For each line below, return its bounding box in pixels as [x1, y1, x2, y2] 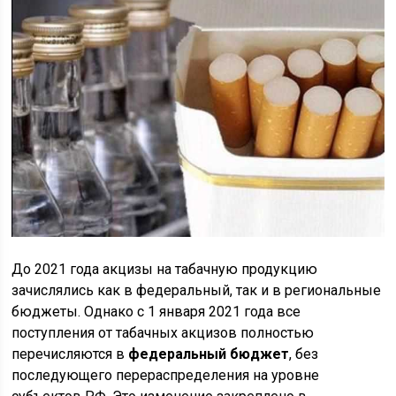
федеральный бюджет [128, 346, 290, 363]
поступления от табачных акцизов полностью [11, 324, 315, 342]
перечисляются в [11, 346, 129, 363]
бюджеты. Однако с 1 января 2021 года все [11, 303, 301, 321]
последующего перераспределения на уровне [11, 367, 320, 385]
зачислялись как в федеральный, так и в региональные [11, 282, 382, 300]
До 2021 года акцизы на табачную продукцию [11, 261, 318, 278]
